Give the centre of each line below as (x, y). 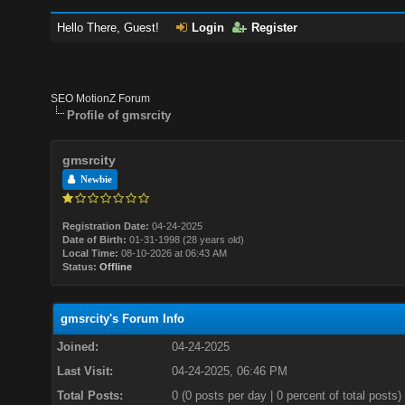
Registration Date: (106, 226)
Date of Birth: (95, 240)
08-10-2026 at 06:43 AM (173, 253)
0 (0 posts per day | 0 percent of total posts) (286, 396)
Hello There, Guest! (110, 28)
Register (275, 28)
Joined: (77, 347)
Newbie (94, 179)
